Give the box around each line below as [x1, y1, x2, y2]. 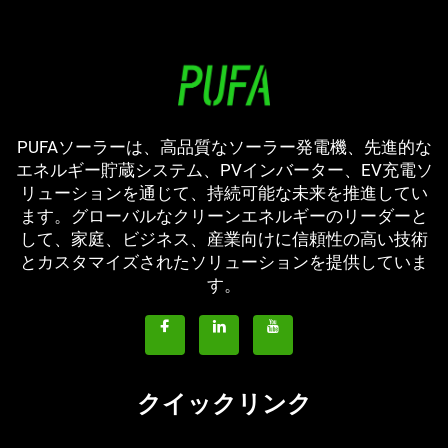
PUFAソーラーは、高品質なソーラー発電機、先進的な [16, 137, 432, 157]
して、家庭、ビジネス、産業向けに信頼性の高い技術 [20, 229, 428, 249]
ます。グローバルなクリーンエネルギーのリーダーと [20, 206, 428, 226]
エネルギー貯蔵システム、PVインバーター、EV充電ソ [15, 160, 433, 180]
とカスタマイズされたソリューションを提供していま [20, 252, 428, 272]
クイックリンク [136, 390, 312, 418]
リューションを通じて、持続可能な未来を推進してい [20, 183, 428, 203]
